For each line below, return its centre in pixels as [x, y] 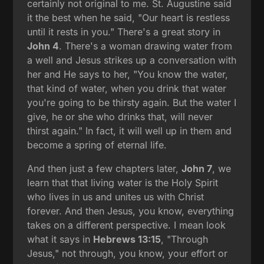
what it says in [60, 239]
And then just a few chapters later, [105, 168]
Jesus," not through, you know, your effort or [128, 253]
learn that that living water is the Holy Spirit [123, 182]
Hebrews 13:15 [127, 239]
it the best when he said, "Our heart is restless [129, 17]
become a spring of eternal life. [97, 145]
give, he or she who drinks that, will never [120, 116]
